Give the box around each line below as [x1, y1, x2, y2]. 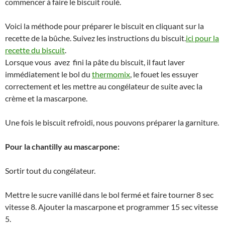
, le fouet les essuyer [130, 69, 198, 79]
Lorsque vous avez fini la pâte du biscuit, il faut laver [5, 57, 185, 67]
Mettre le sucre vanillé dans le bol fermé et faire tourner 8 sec [5, 190, 213, 200]
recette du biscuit [5, 45, 65, 55]
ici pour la [186, 33, 219, 43]
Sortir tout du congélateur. [5, 166, 95, 176]
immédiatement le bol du [5, 69, 92, 79]
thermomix [92, 69, 130, 79]
